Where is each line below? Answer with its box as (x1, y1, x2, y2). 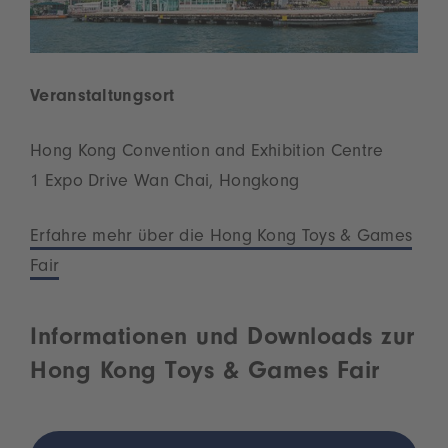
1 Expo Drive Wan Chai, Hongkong (30, 173, 300, 192)
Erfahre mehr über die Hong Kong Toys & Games (30, 228, 413, 247)
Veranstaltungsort (30, 88, 175, 107)
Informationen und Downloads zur (30, 326, 415, 352)
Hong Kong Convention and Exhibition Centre (30, 143, 384, 162)
